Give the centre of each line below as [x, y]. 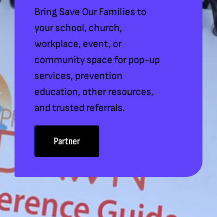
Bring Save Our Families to [90, 12]
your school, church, [78, 28]
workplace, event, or [78, 44]
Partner [67, 141]
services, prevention [78, 76]
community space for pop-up [97, 60]
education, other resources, [94, 92]
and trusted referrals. [79, 108]
